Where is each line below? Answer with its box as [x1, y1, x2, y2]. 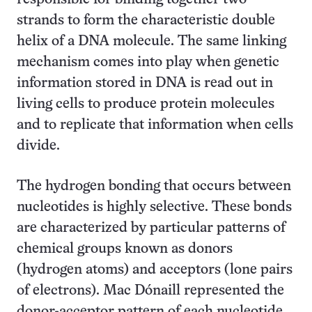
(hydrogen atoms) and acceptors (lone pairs [17, 263, 292, 276]
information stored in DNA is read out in [17, 77, 273, 90]
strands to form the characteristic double [17, 14, 275, 27]
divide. [17, 139, 60, 153]
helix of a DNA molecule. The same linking [17, 35, 286, 48]
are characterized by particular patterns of [17, 221, 286, 235]
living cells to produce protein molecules [17, 97, 274, 111]
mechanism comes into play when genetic [17, 56, 279, 69]
